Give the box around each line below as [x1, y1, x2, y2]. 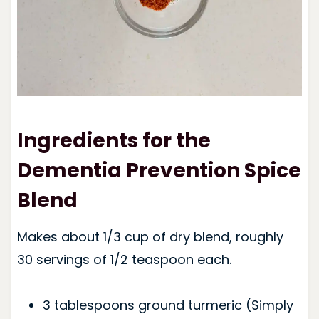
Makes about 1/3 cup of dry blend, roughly [16, 227, 283, 246]
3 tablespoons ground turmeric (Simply [42, 296, 293, 314]
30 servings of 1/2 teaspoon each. [16, 250, 231, 268]
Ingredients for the [16, 126, 211, 155]
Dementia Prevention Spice [16, 156, 301, 184]
